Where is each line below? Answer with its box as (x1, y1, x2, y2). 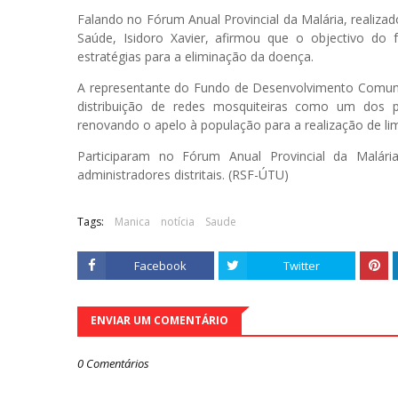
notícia (161, 214, 195, 229)
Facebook (133, 258, 187, 274)
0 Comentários (77, 355, 149, 371)
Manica (115, 214, 150, 229)
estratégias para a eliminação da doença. (77, 48, 314, 65)
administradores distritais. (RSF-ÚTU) (77, 166, 289, 183)
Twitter (283, 258, 320, 274)
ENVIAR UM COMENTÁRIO (91, 313, 228, 328)
